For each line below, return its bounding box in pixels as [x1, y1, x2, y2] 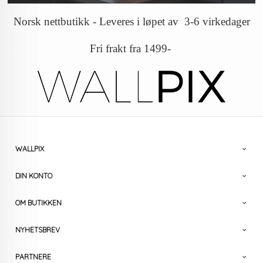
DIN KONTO [15, 171, 53, 180]
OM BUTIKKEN [15, 198, 62, 207]
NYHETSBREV [15, 225, 60, 234]
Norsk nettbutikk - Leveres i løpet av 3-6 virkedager [13, 15, 250, 28]
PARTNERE [15, 252, 52, 261]
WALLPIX [15, 144, 45, 153]
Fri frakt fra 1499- [89, 42, 174, 55]
